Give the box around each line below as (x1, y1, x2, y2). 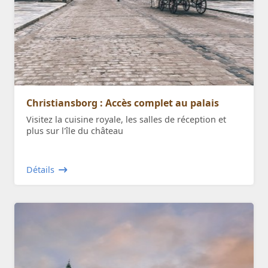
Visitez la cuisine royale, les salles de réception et (26, 113, 226, 125)
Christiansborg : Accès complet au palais (26, 96, 219, 109)
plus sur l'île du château (26, 124, 123, 136)
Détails (26, 163, 54, 175)
